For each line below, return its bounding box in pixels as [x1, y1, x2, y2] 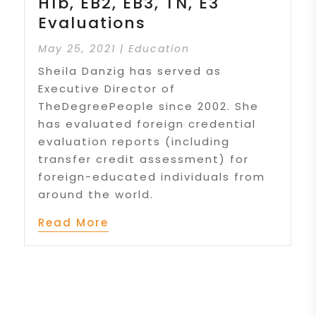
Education [128, 42, 190, 56]
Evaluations [38, 12, 147, 35]
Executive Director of [38, 81, 176, 97]
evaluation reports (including [38, 134, 231, 150]
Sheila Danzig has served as [38, 63, 222, 79]
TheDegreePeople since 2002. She [38, 99, 260, 114]
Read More [38, 215, 109, 231]
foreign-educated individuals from [38, 169, 266, 185]
